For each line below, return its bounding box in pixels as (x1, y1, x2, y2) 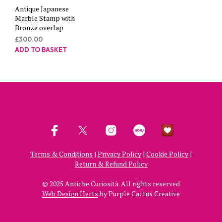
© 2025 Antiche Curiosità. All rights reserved (42, 179, 180, 189)
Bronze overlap (15, 22, 63, 32)
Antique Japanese (15, 3, 69, 13)
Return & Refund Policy (74, 159, 148, 169)
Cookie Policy (146, 149, 188, 159)
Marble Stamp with (15, 13, 75, 23)
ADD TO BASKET (15, 45, 67, 54)
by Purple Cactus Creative (98, 189, 180, 199)
